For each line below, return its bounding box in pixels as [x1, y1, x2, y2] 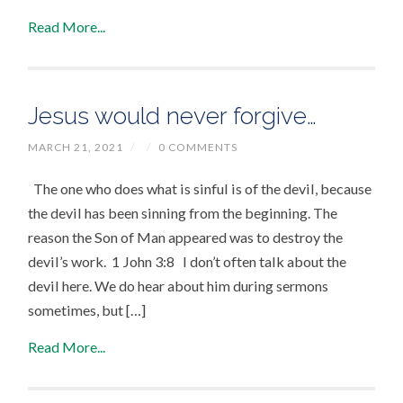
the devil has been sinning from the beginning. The [28, 203, 338, 221]
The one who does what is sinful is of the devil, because [28, 179, 372, 197]
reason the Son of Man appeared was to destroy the [28, 228, 344, 246]
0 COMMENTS [158, 139, 238, 154]
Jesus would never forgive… [28, 101, 318, 130]
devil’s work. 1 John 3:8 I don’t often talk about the [28, 252, 347, 270]
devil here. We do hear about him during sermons [28, 276, 329, 294]
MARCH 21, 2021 [28, 139, 124, 154]
